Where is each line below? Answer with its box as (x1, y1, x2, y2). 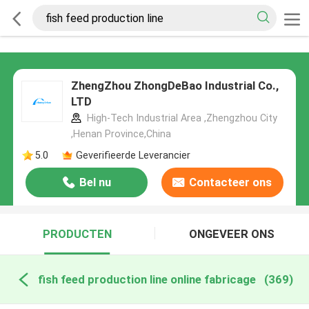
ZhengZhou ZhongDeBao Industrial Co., (70, 79, 279, 93)
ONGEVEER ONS (189, 227, 275, 241)
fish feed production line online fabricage (37, 272, 256, 286)
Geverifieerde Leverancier (75, 149, 190, 161)
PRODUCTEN (42, 227, 112, 241)
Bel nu (79, 175, 111, 190)
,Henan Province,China (70, 128, 171, 140)
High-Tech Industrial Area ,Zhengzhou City (83, 112, 277, 124)
